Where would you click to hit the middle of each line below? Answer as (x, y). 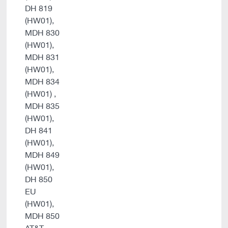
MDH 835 (42, 106)
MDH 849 (42, 155)
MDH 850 (42, 216)
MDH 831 (42, 57)
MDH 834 (42, 81)
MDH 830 (42, 33)
